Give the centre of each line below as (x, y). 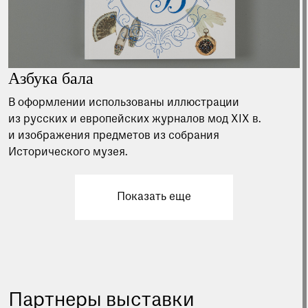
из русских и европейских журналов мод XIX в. (135, 120)
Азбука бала (51, 78)
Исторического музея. (68, 153)
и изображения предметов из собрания (114, 136)
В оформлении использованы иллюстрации (124, 103)
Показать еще (154, 197)
